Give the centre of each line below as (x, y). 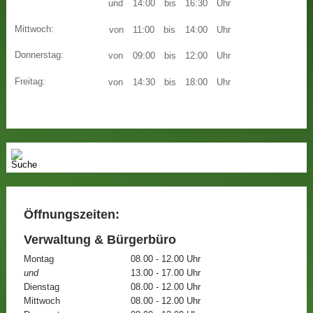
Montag (38, 259)
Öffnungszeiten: (71, 214)
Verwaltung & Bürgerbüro (100, 239)
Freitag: (30, 81)
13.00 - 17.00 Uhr (165, 273)
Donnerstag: (39, 55)
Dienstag (41, 287)
